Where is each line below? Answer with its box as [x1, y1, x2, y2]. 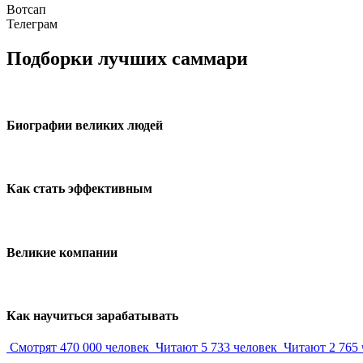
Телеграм [6, 17, 58, 32]
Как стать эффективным [6, 181, 152, 196]
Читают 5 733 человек [156, 340, 277, 355]
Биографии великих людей [6, 117, 163, 132]
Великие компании [6, 245, 117, 259]
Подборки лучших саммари [6, 48, 248, 70]
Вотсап [6, 2, 46, 17]
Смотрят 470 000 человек [10, 340, 149, 355]
